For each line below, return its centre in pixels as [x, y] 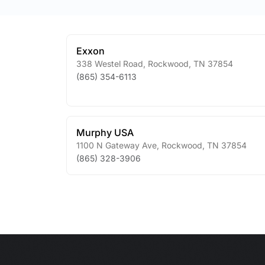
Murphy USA [105, 132]
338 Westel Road [110, 64]
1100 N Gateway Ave [117, 145]
